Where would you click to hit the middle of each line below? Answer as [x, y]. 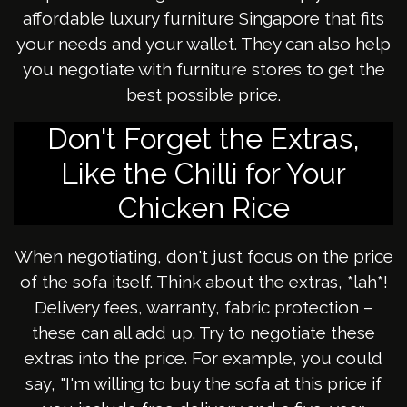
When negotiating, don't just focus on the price [203, 257]
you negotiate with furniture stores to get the [203, 69]
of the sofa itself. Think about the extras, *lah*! [203, 282]
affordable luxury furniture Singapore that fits [203, 19]
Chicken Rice [203, 208]
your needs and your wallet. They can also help [203, 44]
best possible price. [203, 95]
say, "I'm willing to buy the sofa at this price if [203, 384]
